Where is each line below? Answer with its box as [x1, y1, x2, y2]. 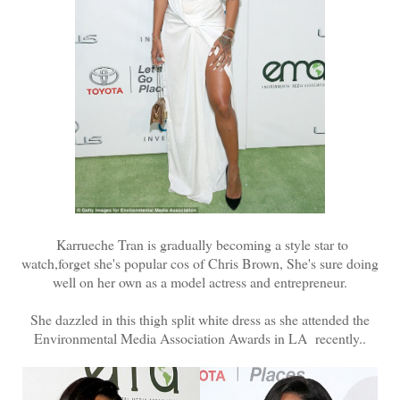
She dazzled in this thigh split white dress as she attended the [30, 309, 370, 329]
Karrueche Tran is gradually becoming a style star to [52, 234, 348, 254]
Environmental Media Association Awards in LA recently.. [34, 328, 366, 347]
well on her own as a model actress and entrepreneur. [53, 271, 347, 291]
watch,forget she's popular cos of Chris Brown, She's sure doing [21, 253, 379, 272]
